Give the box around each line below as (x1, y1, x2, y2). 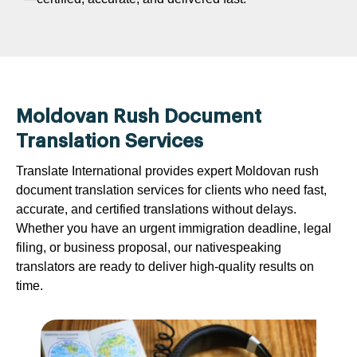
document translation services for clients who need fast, (16, 182, 327, 197)
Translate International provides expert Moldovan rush (16, 163, 319, 178)
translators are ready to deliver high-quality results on (16, 259, 314, 273)
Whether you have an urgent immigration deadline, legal (16, 221, 331, 235)
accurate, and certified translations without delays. (16, 202, 296, 216)
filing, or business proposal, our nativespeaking (16, 240, 281, 254)
